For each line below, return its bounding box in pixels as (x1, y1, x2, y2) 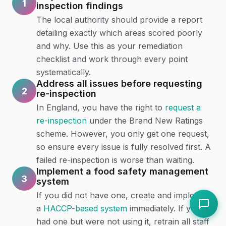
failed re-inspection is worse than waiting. (36, 155, 194, 165)
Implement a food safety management (36, 166, 208, 177)
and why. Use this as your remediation (36, 41, 183, 51)
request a (165, 102, 201, 112)
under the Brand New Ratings (87, 116, 203, 126)
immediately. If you (127, 203, 201, 213)
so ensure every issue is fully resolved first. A (36, 142, 211, 152)
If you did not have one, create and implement (36, 190, 213, 200)
